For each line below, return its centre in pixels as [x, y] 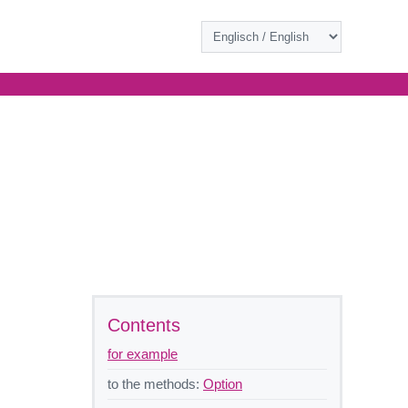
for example [143, 353]
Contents [144, 325]
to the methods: [155, 383]
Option [223, 383]
